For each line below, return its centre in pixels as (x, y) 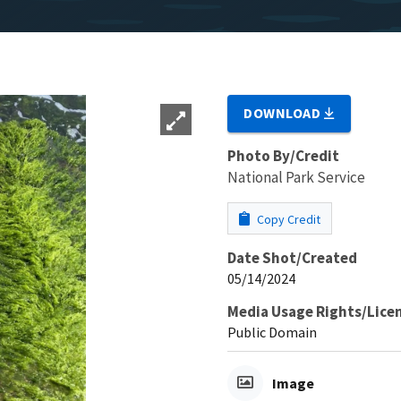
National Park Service (296, 177)
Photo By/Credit (283, 155)
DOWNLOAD (284, 112)
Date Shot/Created (292, 257)
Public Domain (272, 332)
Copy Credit (287, 219)
